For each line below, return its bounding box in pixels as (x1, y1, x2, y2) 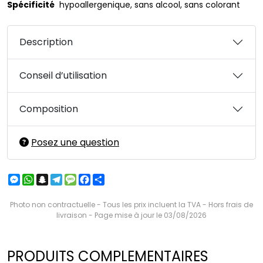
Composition (19, 102, 78, 116)
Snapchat (48, 173, 88, 184)
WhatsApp (34, 173, 76, 184)
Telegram (62, 173, 102, 184)
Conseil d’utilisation (19, 69, 107, 82)
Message (76, 173, 113, 184)
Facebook (90, 173, 130, 184)
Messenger (20, 173, 65, 184)
